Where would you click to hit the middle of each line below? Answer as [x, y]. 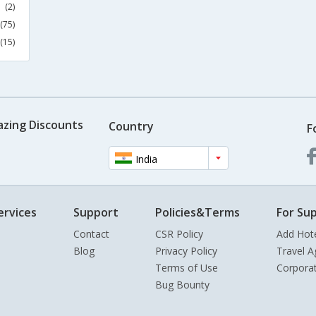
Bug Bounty [182, 285]
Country [131, 126]
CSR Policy [179, 234]
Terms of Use [187, 268]
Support [96, 212]
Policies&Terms [197, 212]
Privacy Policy [186, 251]
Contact [91, 234]
